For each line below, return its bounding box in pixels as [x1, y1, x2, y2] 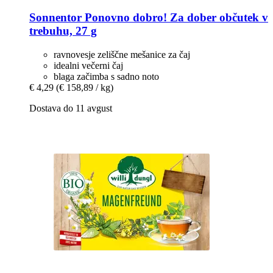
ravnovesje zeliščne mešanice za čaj [54, 49, 190, 60]
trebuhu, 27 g [29, 24, 97, 37]
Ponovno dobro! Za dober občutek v [82, 10, 268, 24]
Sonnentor [29, 10, 82, 24]
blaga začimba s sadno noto [54, 71, 159, 82]
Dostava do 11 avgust [29, 102, 112, 113]
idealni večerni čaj [54, 60, 123, 71]
